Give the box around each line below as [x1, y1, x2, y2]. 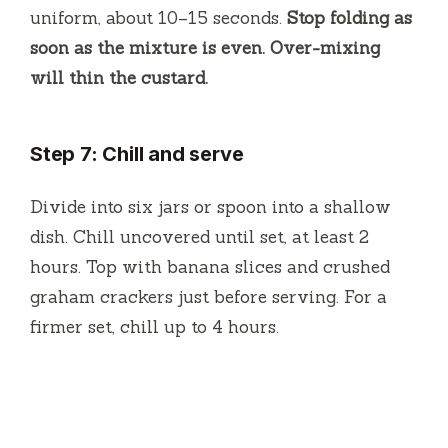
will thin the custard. [30, 66, 208, 89]
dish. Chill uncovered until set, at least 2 [30, 225, 369, 248]
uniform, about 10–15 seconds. [30, 6, 287, 29]
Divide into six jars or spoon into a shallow [30, 195, 391, 218]
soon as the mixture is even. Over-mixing [30, 36, 380, 59]
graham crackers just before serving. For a [30, 285, 387, 308]
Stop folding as [287, 6, 412, 29]
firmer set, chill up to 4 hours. [30, 315, 279, 338]
